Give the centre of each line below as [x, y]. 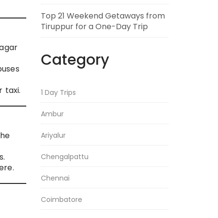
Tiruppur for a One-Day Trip [94, 27]
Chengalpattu [64, 157]
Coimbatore [61, 200]
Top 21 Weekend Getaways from [103, 16]
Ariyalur [53, 135]
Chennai [55, 178]
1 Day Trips [58, 92]
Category [75, 60]
